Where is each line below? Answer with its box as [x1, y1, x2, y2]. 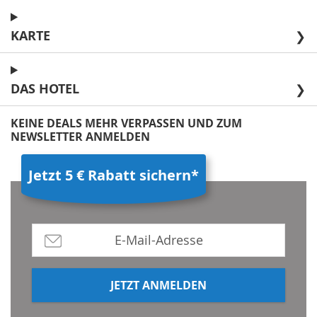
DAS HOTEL [11, 80, 79, 98]
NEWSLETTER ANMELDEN [11, 129, 150, 145]
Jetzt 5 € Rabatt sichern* [28, 166, 199, 185]
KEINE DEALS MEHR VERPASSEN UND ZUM [11, 115, 242, 132]
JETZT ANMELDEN [110, 277, 207, 294]
